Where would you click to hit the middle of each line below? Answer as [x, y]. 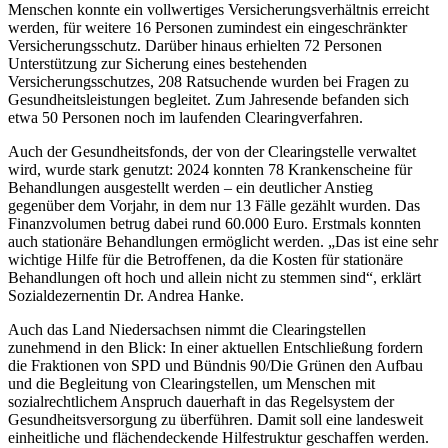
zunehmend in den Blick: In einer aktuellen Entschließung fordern [215, 348]
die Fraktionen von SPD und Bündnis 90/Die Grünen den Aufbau [215, 366]
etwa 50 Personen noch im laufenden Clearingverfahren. [185, 118]
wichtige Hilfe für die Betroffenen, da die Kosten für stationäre [205, 260]
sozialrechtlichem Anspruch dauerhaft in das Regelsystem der [201, 402]
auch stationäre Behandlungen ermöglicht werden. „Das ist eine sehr [223, 242]
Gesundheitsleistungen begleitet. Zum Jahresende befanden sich [208, 100]
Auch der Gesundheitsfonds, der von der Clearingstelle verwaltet [212, 152]
